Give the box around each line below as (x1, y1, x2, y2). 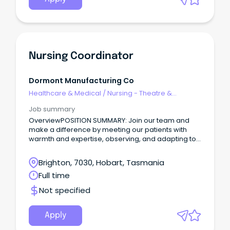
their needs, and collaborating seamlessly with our (29, 143, 197, 154)
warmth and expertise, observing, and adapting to (29, 134, 196, 144)
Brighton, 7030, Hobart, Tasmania (39, 157, 164, 168)
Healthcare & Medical (29, 88, 101, 98)
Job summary (29, 104, 75, 114)
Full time (39, 170, 70, 181)
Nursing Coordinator (29, 50, 133, 62)
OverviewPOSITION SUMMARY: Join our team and (29, 116, 189, 126)
